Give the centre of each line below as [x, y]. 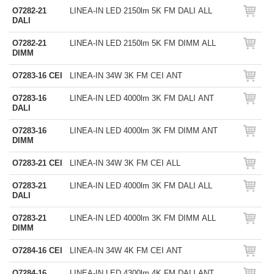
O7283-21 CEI [37, 163]
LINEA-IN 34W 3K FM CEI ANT [126, 76]
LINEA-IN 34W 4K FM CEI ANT [126, 250]
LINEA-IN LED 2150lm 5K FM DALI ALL [141, 11]
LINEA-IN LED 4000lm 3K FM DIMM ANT [144, 131]
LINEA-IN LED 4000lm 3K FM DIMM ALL [143, 218]
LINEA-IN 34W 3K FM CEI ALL [125, 163]
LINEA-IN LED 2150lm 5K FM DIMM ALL [143, 43]
